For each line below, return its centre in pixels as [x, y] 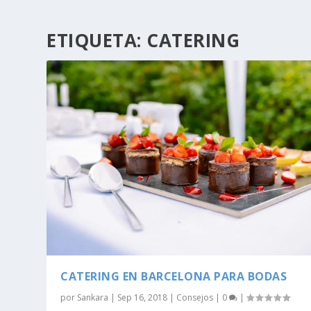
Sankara [93, 298]
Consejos [195, 298]
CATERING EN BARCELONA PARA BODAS [174, 277]
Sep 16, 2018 [143, 298]
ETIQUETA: [97, 40]
